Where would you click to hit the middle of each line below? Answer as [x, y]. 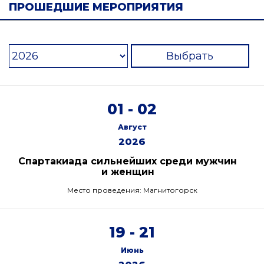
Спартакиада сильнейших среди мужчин [128, 161]
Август [132, 127]
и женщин [128, 172]
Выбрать [190, 56]
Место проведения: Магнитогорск [132, 190]
